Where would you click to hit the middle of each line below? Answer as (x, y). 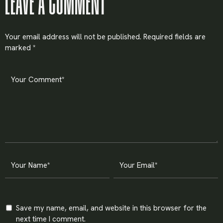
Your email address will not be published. (73, 37)
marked (19, 48)
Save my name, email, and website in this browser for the (111, 208)
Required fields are (174, 37)
